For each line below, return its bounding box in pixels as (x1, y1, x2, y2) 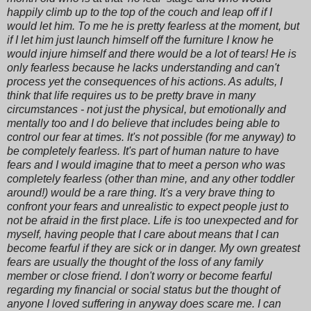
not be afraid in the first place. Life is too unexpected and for (7, 214, 298, 226)
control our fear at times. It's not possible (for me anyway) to (7, 131, 296, 143)
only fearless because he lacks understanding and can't (7, 61, 279, 74)
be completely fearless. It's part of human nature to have (7, 144, 279, 157)
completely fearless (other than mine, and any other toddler (7, 172, 294, 185)
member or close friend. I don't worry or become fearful (7, 269, 272, 282)
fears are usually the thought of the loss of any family (7, 255, 263, 268)
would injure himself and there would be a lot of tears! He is (7, 47, 296, 60)
